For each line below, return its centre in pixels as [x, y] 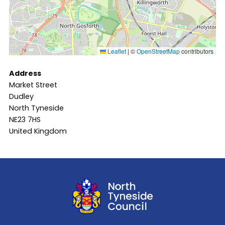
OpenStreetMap [158, 51]
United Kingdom [38, 131]
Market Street [33, 85]
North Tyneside [36, 108]
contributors [197, 51]
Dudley [21, 97]
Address [25, 74]
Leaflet [116, 51]
